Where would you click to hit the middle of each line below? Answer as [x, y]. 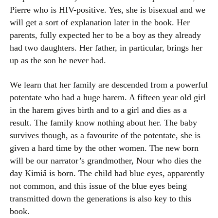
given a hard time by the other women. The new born [104, 148]
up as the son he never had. [58, 60]
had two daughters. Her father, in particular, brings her [106, 48]
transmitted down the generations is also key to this [100, 199]
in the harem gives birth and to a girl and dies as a [98, 110]
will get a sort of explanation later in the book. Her [100, 22]
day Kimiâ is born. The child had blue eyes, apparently [107, 173]
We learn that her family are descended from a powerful [109, 85]
